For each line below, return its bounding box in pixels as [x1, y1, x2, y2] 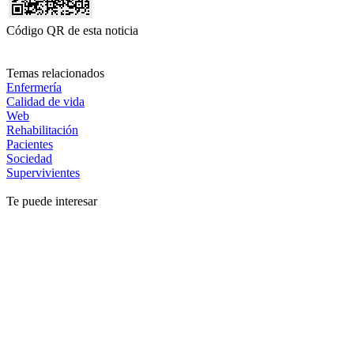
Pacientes [6, 137, 53, 152]
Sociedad [6, 152, 52, 166]
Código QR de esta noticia [6, 24, 138, 38]
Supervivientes [6, 166, 80, 180]
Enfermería [6, 81, 62, 95]
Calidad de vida [6, 95, 85, 109]
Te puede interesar [6, 194, 97, 209]
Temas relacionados [6, 66, 104, 81]
